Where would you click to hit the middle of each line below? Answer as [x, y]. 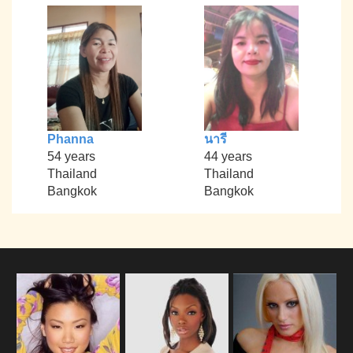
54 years [71, 157]
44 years [228, 157]
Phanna [70, 139]
